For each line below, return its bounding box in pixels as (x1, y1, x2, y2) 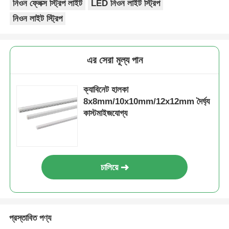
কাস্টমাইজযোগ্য (83, 108, 128, 118)
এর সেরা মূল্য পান (86, 54, 143, 65)
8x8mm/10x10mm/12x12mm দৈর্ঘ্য (83, 96, 210, 106)
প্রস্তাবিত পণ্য (9, 213, 51, 223)
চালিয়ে (101, 162, 119, 172)
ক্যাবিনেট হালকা (83, 84, 129, 95)
